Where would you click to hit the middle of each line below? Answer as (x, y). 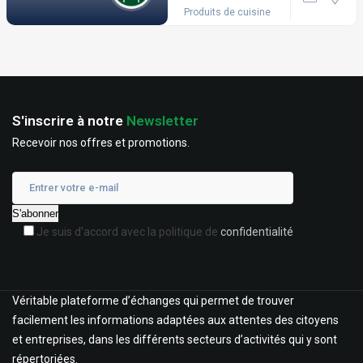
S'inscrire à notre (69, 121)
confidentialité (257, 232)
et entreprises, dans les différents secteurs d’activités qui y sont (175, 340)
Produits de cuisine (227, 12)
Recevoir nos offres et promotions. (101, 143)
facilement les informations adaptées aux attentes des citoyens (175, 320)
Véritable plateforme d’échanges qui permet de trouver (153, 301)
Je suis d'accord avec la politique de (128, 232)
